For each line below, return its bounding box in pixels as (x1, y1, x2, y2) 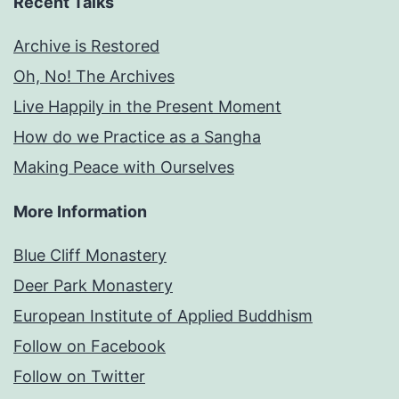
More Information (13, 202, 147, 222)
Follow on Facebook (13, 337, 166, 356)
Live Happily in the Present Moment (13, 97, 281, 117)
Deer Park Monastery (13, 276, 173, 296)
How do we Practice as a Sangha (13, 127, 261, 147)
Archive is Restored (13, 37, 159, 56)
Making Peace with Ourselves (13, 158, 234, 177)
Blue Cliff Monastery (13, 246, 167, 265)
